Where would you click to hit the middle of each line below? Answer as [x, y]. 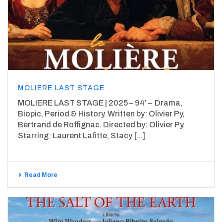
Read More [41, 175]
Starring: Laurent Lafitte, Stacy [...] [82, 136]
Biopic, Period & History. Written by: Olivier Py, [101, 114]
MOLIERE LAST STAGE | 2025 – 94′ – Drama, [100, 103]
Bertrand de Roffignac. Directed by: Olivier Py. [101, 125]
